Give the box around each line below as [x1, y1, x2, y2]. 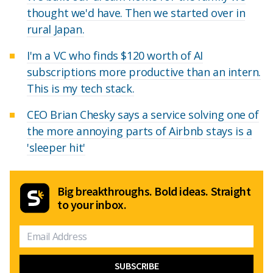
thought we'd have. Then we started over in [27, 5, 246, 20]
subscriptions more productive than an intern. [27, 64, 261, 79]
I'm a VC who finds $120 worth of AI [27, 48, 204, 63]
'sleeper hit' [27, 140, 85, 155]
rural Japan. [27, 21, 85, 37]
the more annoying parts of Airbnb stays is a [27, 123, 252, 138]
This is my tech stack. [27, 80, 135, 96]
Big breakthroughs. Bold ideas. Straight [57, 183, 251, 199]
